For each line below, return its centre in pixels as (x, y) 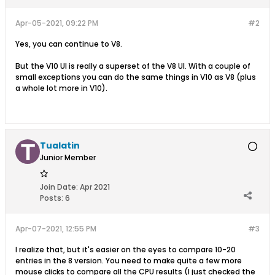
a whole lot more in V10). (61, 88)
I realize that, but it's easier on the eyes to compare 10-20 (126, 250)
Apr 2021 (95, 187)
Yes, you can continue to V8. (69, 44)
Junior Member (68, 157)
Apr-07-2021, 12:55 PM (56, 229)
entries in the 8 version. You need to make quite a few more (129, 261)
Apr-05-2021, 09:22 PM (57, 23)
